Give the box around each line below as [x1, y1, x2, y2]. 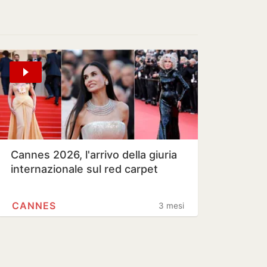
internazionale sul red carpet [11, 163, 158, 175]
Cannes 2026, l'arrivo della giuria [11, 148, 177, 161]
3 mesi [159, 201, 184, 210]
